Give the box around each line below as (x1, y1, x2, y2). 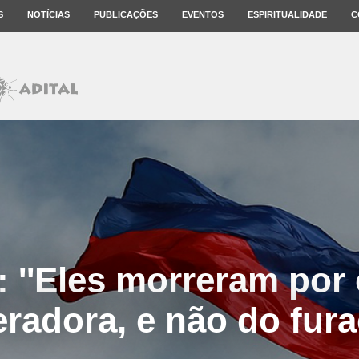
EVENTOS (182, 10, 224, 19)
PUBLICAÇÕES (94, 10, 158, 19)
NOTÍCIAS (27, 10, 70, 19)
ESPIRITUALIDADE (248, 10, 327, 19)
